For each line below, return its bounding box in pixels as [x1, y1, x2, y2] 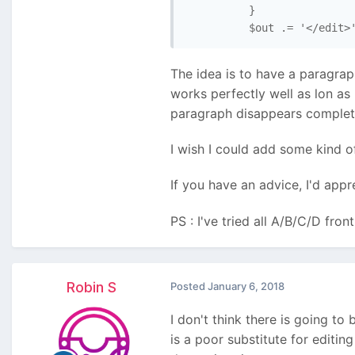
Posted [170, 280, 208, 293]
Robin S [66, 279, 116, 296]
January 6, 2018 [208, 280, 284, 293]
